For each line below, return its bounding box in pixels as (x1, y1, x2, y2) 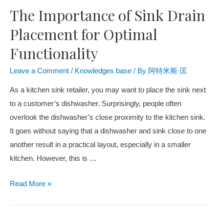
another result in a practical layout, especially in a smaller (10, 141, 191, 149)
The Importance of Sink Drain (10, 5, 205, 25)
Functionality (10, 43, 98, 63)
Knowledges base (75, 66, 131, 75)
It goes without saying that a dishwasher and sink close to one (10, 127, 206, 135)
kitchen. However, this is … (10, 154, 97, 163)
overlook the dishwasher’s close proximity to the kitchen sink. (10, 113, 205, 122)
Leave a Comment (10, 66, 69, 75)
